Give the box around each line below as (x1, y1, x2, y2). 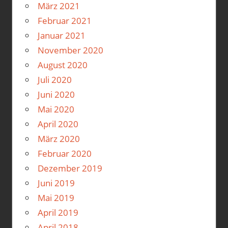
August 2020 (37, 59, 88, 71)
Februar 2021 (37, 15, 92, 27)
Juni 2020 (37, 89, 75, 101)
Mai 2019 (37, 192, 74, 204)
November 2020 (37, 44, 103, 56)
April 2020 (37, 118, 78, 130)
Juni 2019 (37, 177, 75, 189)
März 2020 (37, 133, 80, 145)
